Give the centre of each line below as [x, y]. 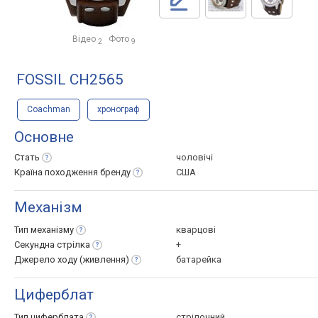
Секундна [35, 245]
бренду [115, 172]
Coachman [49, 109]
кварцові [196, 230]
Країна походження [57, 172]
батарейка [199, 259]
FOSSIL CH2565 [70, 79]
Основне [44, 137]
